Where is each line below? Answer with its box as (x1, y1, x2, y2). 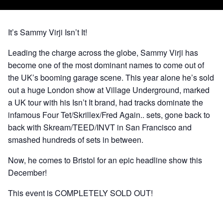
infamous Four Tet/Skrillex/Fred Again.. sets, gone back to (8, 109, 210, 120)
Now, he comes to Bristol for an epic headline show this (8, 154, 202, 166)
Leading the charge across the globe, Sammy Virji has (8, 47, 198, 58)
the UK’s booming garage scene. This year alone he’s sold (8, 72, 214, 83)
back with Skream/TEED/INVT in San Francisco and (8, 121, 192, 133)
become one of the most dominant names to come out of (8, 59, 204, 71)
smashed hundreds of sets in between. (8, 134, 143, 145)
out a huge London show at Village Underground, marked (8, 84, 210, 96)
